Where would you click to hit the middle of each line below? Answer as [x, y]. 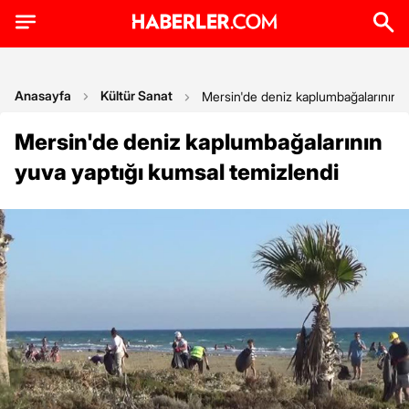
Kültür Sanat [136, 95]
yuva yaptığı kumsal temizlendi [177, 172]
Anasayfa [43, 95]
